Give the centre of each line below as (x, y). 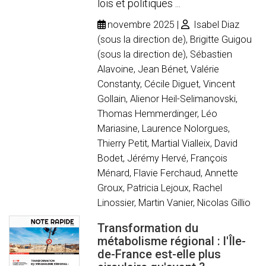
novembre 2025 (141, 24)
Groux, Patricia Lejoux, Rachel (160, 188)
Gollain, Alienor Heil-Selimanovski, (168, 99)
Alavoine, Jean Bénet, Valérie (159, 69)
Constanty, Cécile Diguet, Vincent (167, 84)
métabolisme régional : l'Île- (172, 241)
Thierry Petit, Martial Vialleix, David (168, 143)
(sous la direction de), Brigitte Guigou (175, 39)
